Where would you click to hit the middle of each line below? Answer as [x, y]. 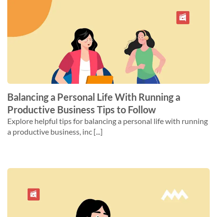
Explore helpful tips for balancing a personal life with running [108, 121]
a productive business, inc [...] [55, 132]
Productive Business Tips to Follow [82, 109]
